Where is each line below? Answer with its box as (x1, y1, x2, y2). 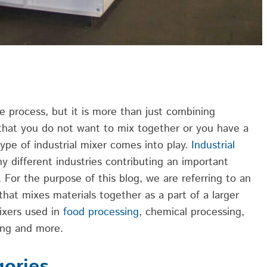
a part (159, 188, 187, 204)
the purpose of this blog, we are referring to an (24, 171, 251, 187)
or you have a (179, 121, 249, 137)
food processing (63, 204, 139, 221)
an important (167, 154, 228, 170)
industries (56, 154, 105, 170)
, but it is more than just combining (45, 104, 215, 120)
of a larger (187, 188, 239, 204)
